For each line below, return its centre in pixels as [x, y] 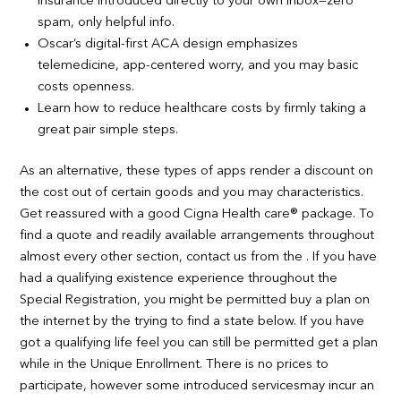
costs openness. [86, 87]
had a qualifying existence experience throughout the [179, 278]
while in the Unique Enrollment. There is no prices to [175, 364]
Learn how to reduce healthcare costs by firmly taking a [202, 108]
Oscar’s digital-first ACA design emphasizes [168, 44]
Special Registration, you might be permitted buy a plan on [195, 300]
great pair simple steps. [108, 130]
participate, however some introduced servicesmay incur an [197, 386]
